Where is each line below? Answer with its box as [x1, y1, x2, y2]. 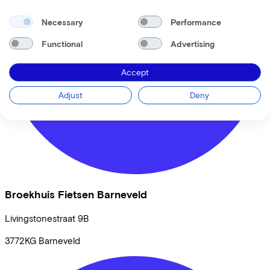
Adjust [58, 90, 83, 100]
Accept [121, 67, 149, 77]
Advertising [170, 38, 215, 49]
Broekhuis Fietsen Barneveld [5, 187, 147, 201]
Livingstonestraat [5, 213, 75, 224]
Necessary [41, 16, 83, 27]
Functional [41, 38, 83, 49]
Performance [170, 16, 221, 27]
